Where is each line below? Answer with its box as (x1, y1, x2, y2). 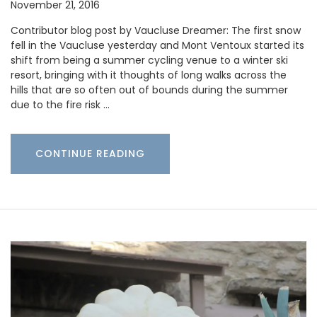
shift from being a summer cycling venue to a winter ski (11, 52, 288, 67)
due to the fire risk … (11, 97, 110, 112)
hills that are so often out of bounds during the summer (11, 82, 288, 97)
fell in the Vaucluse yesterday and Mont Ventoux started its (11, 38, 304, 52)
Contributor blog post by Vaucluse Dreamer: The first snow (11, 23, 301, 38)
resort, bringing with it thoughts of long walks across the (11, 67, 287, 82)
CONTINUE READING (35, 146, 145, 161)
